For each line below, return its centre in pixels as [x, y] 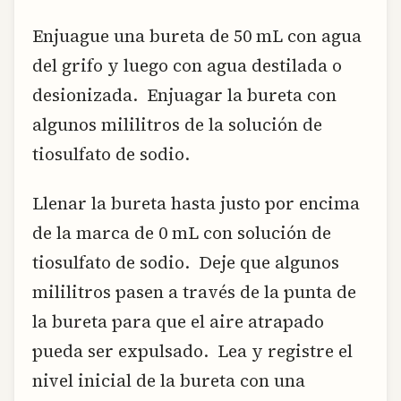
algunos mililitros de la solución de [177, 125]
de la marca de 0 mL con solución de [182, 233]
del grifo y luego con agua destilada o [187, 66]
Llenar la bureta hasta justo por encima [196, 204]
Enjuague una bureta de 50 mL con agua [197, 36]
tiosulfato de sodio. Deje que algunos [186, 263]
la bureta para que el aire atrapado [178, 322]
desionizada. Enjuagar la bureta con [184, 95]
